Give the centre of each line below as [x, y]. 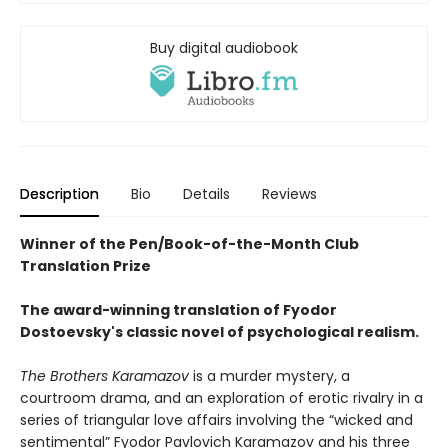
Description [59, 193]
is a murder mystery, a [269, 375]
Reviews [289, 193]
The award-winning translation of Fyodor [178, 309]
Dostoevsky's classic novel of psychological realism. [219, 331]
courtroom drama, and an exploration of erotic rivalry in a [221, 397]
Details [206, 193]
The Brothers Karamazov [104, 375]
